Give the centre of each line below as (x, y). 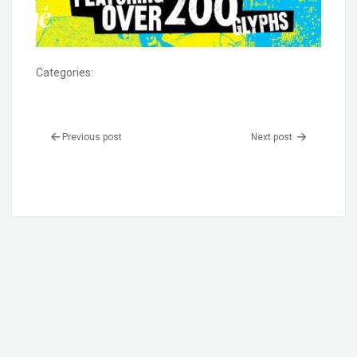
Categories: (65, 72)
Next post (273, 137)
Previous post (92, 137)
